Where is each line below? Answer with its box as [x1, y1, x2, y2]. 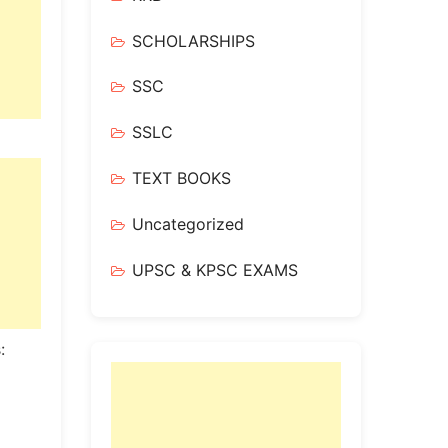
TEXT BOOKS [132, 167, 231, 188]
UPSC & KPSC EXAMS [132, 259, 298, 280]
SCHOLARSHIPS [132, 30, 255, 51]
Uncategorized [132, 213, 244, 234]
